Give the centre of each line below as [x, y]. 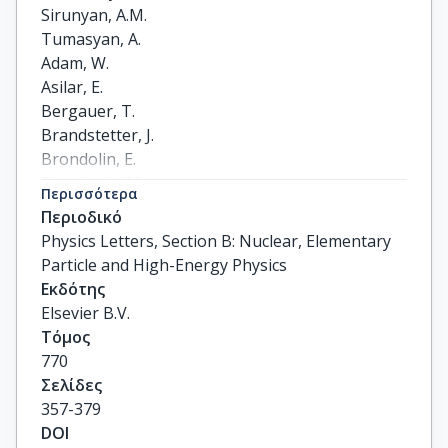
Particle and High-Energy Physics [164, 264]
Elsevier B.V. [85, 312]
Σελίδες [71, 384]
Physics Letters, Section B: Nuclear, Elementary [216, 240]
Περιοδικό [81, 216]
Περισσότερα [89, 193]
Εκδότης [73, 288]
